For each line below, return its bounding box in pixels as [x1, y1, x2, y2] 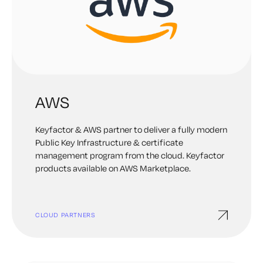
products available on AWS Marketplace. [35, 163, 191, 174]
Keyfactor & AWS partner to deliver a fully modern [35, 124, 227, 135]
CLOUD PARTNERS [35, 211, 96, 219]
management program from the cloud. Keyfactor [35, 150, 224, 161]
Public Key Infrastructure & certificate [35, 137, 183, 148]
